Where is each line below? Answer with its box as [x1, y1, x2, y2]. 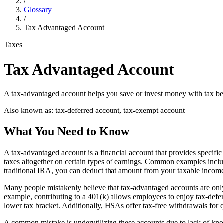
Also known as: [4, 106, 53, 115]
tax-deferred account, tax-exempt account [55, 106, 185, 115]
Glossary [24, 5, 52, 14]
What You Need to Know [4, 125, 129, 138]
